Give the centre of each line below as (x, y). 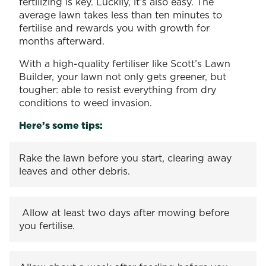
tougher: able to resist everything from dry (118, 89)
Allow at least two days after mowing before (124, 212)
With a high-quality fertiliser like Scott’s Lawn (125, 63)
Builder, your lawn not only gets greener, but (123, 76)
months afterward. (63, 41)
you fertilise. (48, 225)
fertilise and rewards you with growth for (114, 28)
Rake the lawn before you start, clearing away (125, 158)
